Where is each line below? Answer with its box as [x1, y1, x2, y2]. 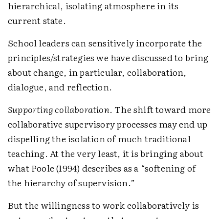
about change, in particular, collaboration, [8, 66, 187, 79]
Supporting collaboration [8, 103, 109, 116]
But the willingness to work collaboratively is [8, 198, 199, 212]
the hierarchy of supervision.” [8, 176, 135, 189]
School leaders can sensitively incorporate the [8, 36, 202, 49]
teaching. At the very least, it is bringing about [8, 147, 203, 160]
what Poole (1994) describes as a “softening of [8, 161, 196, 175]
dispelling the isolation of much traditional [8, 132, 191, 145]
